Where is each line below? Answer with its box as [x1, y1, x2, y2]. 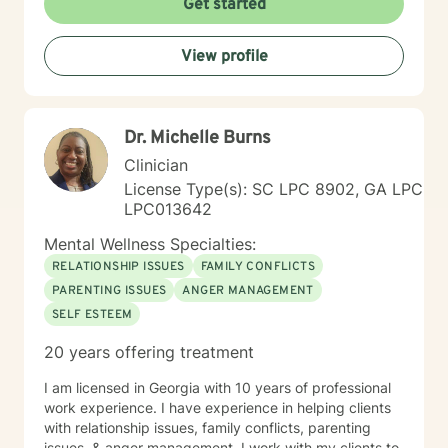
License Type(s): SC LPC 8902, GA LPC [124, 179, 423, 199]
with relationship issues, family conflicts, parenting [44, 419, 371, 436]
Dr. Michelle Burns [124, 127, 271, 150]
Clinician [124, 155, 188, 175]
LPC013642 [124, 199, 212, 219]
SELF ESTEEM [52, 307, 133, 323]
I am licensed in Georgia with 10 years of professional [44, 379, 391, 396]
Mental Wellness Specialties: [44, 234, 256, 254]
